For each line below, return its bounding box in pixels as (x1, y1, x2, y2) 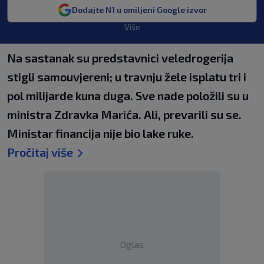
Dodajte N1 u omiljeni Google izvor (71, 5, 207, 15)
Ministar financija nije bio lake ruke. (7, 126, 194, 140)
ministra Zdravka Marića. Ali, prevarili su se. (7, 107, 242, 121)
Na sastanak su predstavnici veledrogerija (7, 51, 233, 65)
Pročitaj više (7, 145, 73, 159)
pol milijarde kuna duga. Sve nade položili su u (7, 88, 249, 103)
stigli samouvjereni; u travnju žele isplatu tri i (7, 70, 246, 84)
